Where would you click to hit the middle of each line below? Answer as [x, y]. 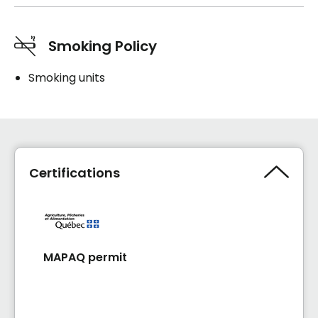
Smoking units [67, 77]
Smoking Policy [103, 46]
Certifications [75, 173]
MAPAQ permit [85, 257]
